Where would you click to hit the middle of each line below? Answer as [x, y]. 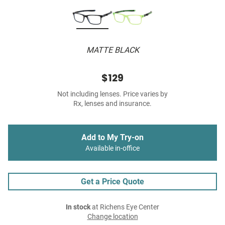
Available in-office [113, 149]
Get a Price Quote [113, 182]
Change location [113, 217]
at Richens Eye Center [125, 207]
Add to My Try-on [113, 138]
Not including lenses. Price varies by [113, 94]
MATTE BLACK [113, 50]
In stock [78, 207]
